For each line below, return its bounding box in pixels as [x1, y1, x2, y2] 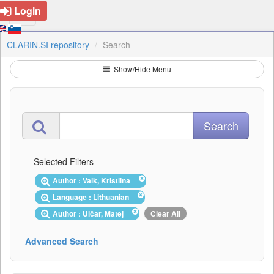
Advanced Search [25, 235, 98, 248]
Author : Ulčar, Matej [53, 207, 127, 219]
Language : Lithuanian [53, 191, 133, 202]
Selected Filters [34, 155, 94, 168]
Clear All [150, 207, 180, 219]
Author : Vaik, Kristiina [53, 175, 134, 186]
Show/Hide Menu [112, 64, 171, 74]
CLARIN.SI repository [7, 39, 89, 51]
